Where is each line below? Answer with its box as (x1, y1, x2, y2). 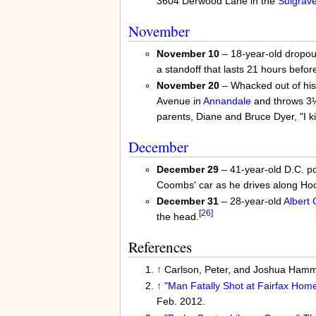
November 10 (156, 47, 219, 59)
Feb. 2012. (156, 296, 205, 308)
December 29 (156, 163, 219, 175)
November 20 (156, 80, 219, 92)
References (128, 236, 192, 257)
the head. (156, 211, 199, 223)
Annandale (202, 95, 251, 107)
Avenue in (156, 95, 203, 107)
